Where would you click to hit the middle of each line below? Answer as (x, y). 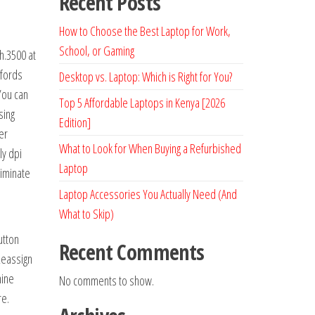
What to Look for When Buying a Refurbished (150, 148)
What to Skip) (86, 214)
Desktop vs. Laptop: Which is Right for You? (145, 77)
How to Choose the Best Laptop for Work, (144, 31)
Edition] (75, 122)
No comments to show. (106, 281)
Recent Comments (131, 252)
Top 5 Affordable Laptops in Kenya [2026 (142, 103)
